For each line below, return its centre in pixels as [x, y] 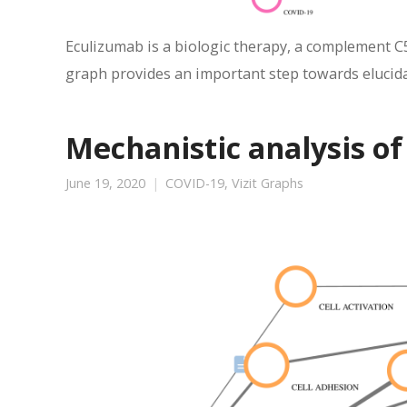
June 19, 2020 [105, 184]
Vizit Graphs [268, 184]
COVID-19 [195, 184]
